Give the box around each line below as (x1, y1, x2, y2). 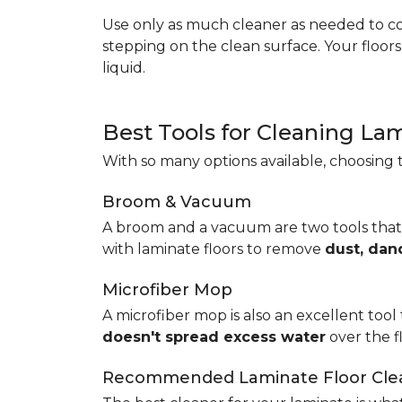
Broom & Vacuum (102, 192, 251, 212)
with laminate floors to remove (102, 240, 325, 258)
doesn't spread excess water (102, 328, 326, 345)
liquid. (102, 59, 145, 76)
